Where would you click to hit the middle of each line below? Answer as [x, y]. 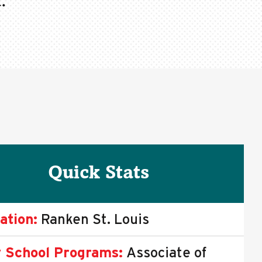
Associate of [165, 252]
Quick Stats [98, 174]
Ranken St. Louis [93, 219]
